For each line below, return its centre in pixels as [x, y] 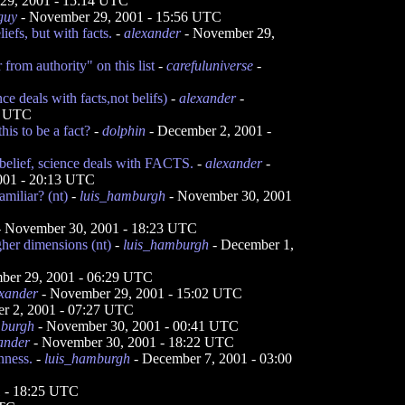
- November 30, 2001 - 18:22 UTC [132, 342]
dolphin [124, 131]
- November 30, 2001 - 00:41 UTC [137, 326]
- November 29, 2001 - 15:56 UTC [119, 17]
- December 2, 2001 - [208, 131]
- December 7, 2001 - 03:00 [211, 358]
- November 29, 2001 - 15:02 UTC [140, 293]
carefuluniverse [210, 66]
